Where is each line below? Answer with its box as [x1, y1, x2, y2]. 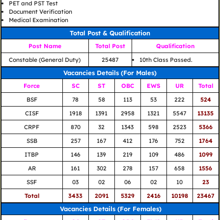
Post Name [28, 42, 61, 50]
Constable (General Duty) [9, 56, 81, 64]
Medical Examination [8, 16, 68, 24]
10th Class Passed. [139, 56, 192, 64]
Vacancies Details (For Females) [58, 205, 162, 213]
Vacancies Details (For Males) [63, 69, 157, 77]
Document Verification [8, 8, 72, 16]
